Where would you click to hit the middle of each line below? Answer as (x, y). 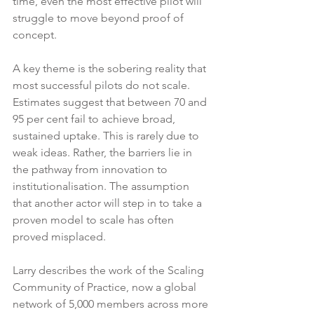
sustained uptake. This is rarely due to (107, 135)
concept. (35, 34)
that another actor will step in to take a (109, 203)
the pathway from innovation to (91, 169)
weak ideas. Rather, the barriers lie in (104, 152)
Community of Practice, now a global (106, 287)
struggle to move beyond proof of (100, 18)
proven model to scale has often (95, 219)
